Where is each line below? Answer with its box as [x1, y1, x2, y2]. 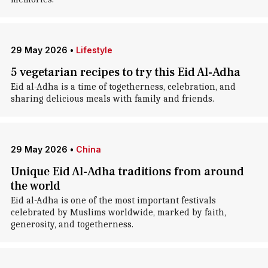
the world [10, 178, 60, 194]
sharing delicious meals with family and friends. [10, 93, 214, 104]
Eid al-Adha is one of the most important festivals [10, 195, 216, 206]
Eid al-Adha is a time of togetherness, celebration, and [10, 81, 236, 92]
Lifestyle [75, 45, 112, 55]
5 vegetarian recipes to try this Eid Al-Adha [10, 65, 240, 80]
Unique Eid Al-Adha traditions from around [10, 164, 244, 179]
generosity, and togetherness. [10, 219, 133, 230]
